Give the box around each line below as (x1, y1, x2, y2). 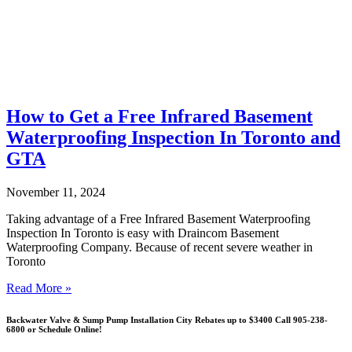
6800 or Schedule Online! (6, 324, 102, 334)
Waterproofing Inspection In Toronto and (6, 127, 340, 148)
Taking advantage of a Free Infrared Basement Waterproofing (6, 211, 310, 225)
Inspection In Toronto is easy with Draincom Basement (6, 225, 279, 240)
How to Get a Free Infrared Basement (6, 106, 313, 127)
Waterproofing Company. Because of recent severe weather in (6, 240, 313, 254)
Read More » (6, 280, 71, 295)
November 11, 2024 (6, 185, 105, 199)
